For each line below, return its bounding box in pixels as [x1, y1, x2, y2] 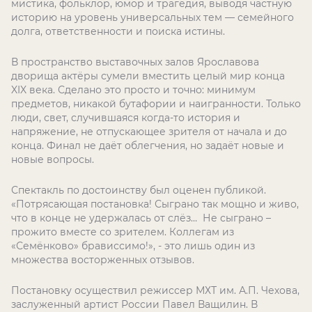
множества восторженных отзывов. [11, 253, 194, 266]
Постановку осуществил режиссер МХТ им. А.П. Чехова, [11, 284, 299, 297]
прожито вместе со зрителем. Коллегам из [11, 226, 234, 238]
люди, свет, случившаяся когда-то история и [11, 111, 240, 124]
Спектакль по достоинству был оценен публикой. [11, 184, 266, 196]
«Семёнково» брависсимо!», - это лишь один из [11, 240, 255, 252]
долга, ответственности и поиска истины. [11, 25, 225, 38]
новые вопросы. [11, 153, 94, 166]
